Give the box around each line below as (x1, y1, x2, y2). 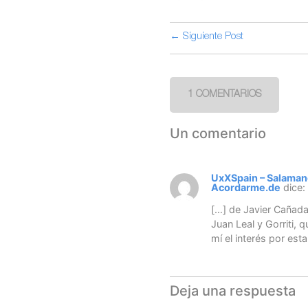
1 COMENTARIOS (188, 89, 261, 100)
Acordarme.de (211, 181, 280, 193)
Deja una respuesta (170, 282, 296, 299)
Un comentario (170, 124, 266, 142)
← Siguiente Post (170, 31, 243, 42)
